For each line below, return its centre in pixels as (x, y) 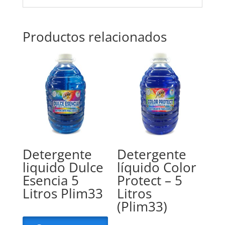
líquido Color (156, 167)
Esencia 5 (50, 181)
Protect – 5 (149, 181)
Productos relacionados (94, 37)
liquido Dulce (63, 167)
